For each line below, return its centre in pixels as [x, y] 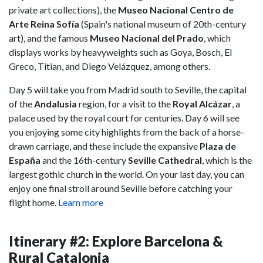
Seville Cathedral [165, 160]
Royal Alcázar [202, 104]
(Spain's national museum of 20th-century [163, 24]
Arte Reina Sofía [44, 24]
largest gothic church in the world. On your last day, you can [127, 174]
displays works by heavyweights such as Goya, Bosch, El [120, 52]
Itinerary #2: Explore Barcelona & [116, 241]
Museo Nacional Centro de [176, 10]
